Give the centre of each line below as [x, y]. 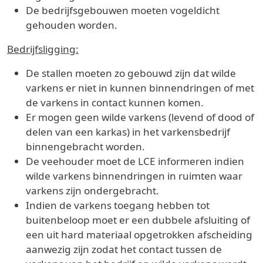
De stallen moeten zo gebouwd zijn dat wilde [131, 73]
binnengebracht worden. [85, 146]
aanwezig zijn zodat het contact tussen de [124, 249]
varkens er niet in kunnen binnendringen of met [140, 87]
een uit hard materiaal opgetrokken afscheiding [139, 234]
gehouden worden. [72, 25]
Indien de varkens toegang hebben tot [118, 205]
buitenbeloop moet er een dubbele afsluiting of [138, 220]
